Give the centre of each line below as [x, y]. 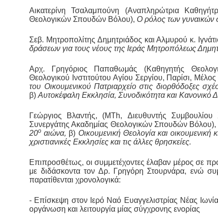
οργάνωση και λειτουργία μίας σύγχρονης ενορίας [115, 209]
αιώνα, [55, 133]
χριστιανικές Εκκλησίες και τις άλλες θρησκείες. [110, 142]
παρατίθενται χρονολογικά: [75, 180]
